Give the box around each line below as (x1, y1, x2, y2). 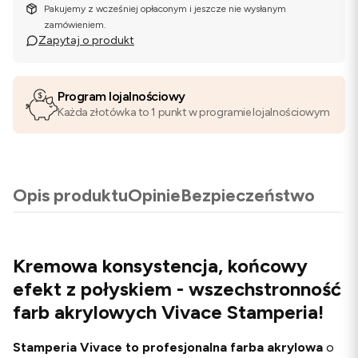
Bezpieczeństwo (181, 185, 315, 206)
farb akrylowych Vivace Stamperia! (13, 300, 324, 324)
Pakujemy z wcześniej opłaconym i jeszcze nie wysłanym (44, 3, 287, 14)
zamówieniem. (44, 19, 107, 30)
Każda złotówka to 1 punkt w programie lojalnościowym (58, 105, 330, 119)
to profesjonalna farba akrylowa (125, 339, 323, 355)
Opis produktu (13, 185, 128, 206)
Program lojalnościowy (58, 89, 185, 104)
